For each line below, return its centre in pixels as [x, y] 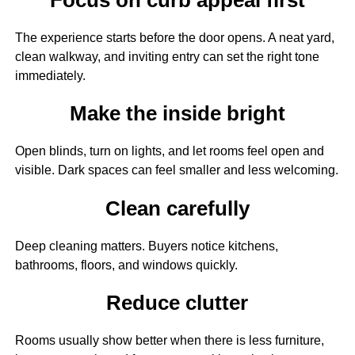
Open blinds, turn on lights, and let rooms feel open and [169, 151]
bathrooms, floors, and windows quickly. [126, 265]
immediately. [50, 75]
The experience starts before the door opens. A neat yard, [174, 37]
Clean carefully [177, 208]
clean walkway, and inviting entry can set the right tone [167, 56]
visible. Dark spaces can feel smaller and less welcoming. [176, 170]
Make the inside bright [177, 114]
